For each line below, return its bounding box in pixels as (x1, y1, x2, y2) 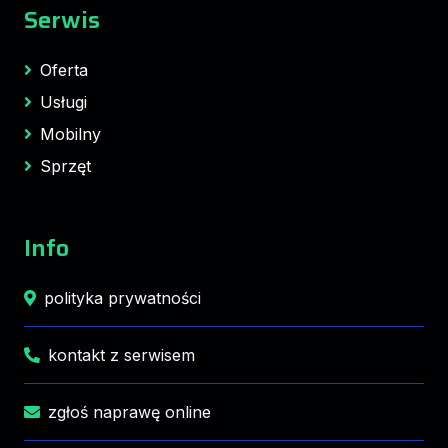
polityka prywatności (44, 288, 201, 309)
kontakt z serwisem (48, 345, 195, 366)
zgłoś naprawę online (48, 402, 211, 423)
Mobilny (40, 124, 101, 145)
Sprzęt (40, 156, 91, 177)
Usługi (40, 92, 87, 113)
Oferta (40, 60, 88, 81)
